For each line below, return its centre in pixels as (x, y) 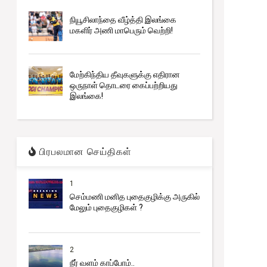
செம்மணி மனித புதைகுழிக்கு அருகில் (134, 197)
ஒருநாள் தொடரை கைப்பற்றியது (123, 86)
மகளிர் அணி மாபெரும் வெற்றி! (121, 31)
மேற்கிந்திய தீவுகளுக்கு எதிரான (125, 75)
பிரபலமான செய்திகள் (84, 152)
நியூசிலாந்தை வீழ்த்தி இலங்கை (123, 20)
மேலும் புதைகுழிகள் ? (106, 208)
